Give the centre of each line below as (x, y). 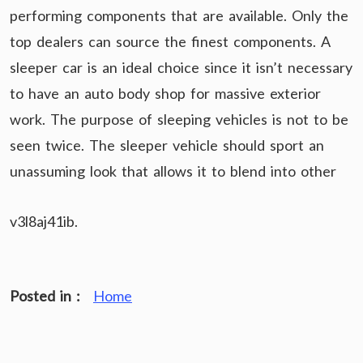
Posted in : (47, 296)
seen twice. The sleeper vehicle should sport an (167, 145)
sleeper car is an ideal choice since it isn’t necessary (181, 68)
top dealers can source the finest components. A (170, 42)
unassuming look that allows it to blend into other (173, 171)
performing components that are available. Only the (179, 16)
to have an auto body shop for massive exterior (165, 94)
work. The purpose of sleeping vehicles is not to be (179, 120)
